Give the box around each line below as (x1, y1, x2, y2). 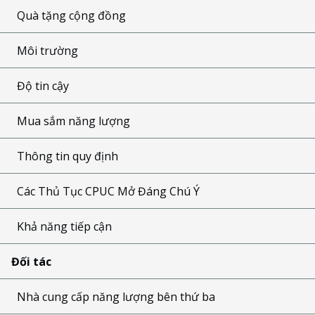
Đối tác (11, 253, 51, 269)
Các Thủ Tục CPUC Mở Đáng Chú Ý (17, 183, 200, 199)
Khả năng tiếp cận (17, 218, 112, 234)
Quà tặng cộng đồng (17, 7, 126, 23)
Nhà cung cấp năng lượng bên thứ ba (17, 288, 215, 304)
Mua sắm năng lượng (17, 112, 130, 129)
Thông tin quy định (17, 148, 118, 164)
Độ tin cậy (17, 77, 69, 94)
